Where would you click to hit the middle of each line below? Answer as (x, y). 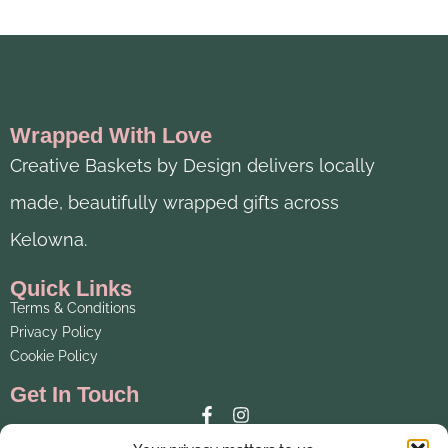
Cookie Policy (54, 356)
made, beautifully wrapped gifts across (174, 203)
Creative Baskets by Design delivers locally (192, 166)
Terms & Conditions (73, 308)
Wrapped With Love (111, 136)
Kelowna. (48, 240)
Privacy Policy (56, 332)
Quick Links (71, 289)
